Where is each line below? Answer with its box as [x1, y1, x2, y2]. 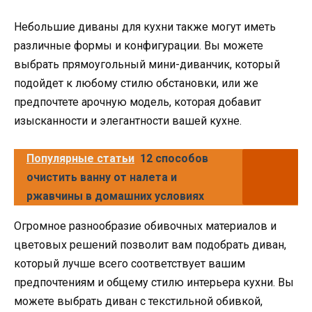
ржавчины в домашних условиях [26, 189, 204, 203]
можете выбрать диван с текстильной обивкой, [14, 294, 263, 308]
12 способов [140, 151, 208, 165]
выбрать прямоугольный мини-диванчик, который [14, 57, 280, 71]
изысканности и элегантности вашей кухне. [14, 114, 242, 127]
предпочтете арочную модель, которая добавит [14, 95, 261, 109]
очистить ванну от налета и [26, 170, 177, 184]
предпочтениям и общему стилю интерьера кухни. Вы [14, 275, 294, 289]
